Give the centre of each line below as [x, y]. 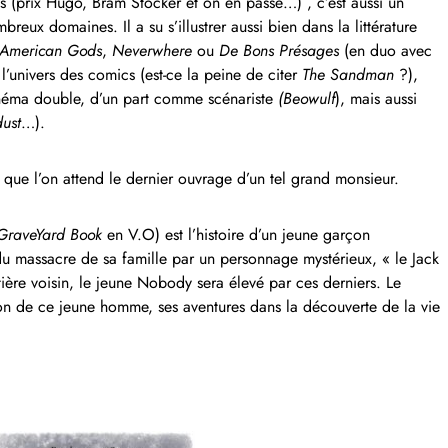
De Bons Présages [279, 50]
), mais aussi [376, 98]
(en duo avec [385, 50]
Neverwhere [152, 50]
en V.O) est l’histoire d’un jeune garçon [236, 234]
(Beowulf [306, 98]
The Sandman [348, 74]
